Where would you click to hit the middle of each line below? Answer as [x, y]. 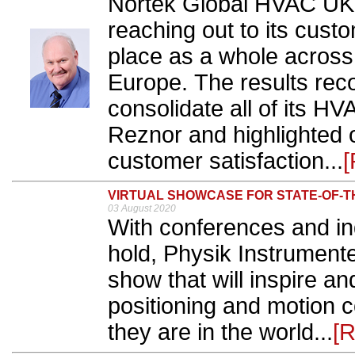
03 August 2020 [142, 209]
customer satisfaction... [225, 161]
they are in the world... [220, 332]
